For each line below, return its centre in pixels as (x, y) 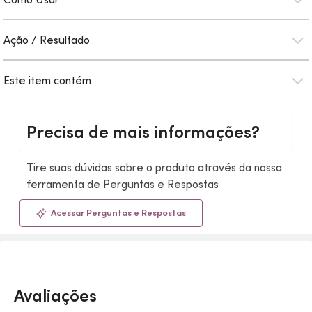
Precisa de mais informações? (143, 132)
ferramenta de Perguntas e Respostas (123, 184)
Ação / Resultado (47, 40)
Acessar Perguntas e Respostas (118, 213)
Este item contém (47, 80)
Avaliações (55, 296)
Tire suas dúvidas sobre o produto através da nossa (154, 167)
